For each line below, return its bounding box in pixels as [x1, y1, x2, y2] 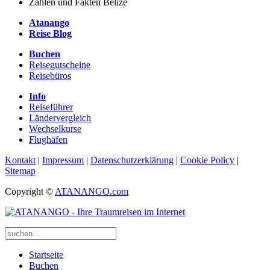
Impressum [42, 155, 84, 166]
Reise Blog [29, 28, 72, 39]
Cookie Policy [180, 155, 234, 166]
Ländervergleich [29, 113, 91, 124]
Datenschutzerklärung [90, 155, 174, 166]
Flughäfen [29, 134, 67, 145]
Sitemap [5, 166, 36, 177]
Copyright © [5, 186, 55, 197]
